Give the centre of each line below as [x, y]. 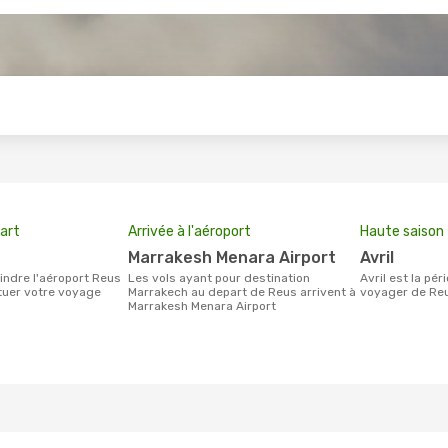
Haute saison [402, 231]
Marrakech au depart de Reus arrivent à [242, 292]
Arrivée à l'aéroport [189, 231]
